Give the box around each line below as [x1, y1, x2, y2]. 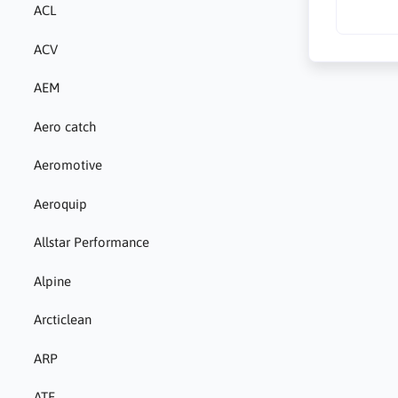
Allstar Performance [33, 235, 149, 251]
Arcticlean [33, 312, 92, 328]
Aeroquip [33, 195, 87, 211]
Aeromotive [33, 157, 102, 173]
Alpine [33, 273, 71, 289]
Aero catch [33, 118, 96, 134]
